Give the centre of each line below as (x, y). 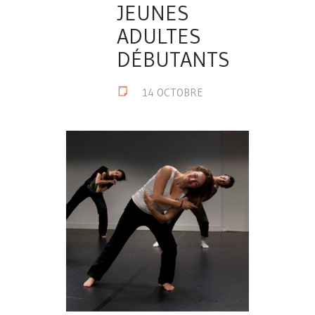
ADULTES (159, 36)
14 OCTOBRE (171, 92)
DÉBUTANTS (173, 59)
